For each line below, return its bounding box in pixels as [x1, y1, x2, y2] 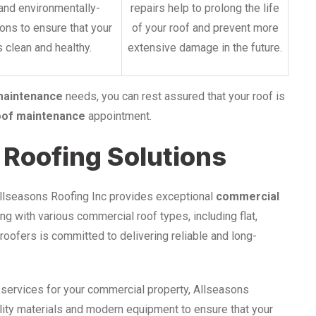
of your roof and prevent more [131, 20, 279, 35]
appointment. [85, 109, 152, 123]
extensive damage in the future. [128, 40, 282, 54]
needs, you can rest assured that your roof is [63, 89, 285, 103]
